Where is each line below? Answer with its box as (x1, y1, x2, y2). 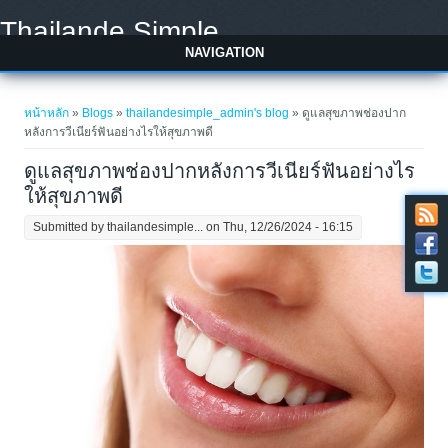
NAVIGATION (184, 45, 264, 60)
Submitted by (33, 220, 108, 235)
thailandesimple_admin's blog (126, 106, 290, 121)
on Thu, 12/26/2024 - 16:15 (203, 220, 354, 235)
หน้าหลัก (24, 106, 70, 121)
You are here (4, 85, 140, 113)
